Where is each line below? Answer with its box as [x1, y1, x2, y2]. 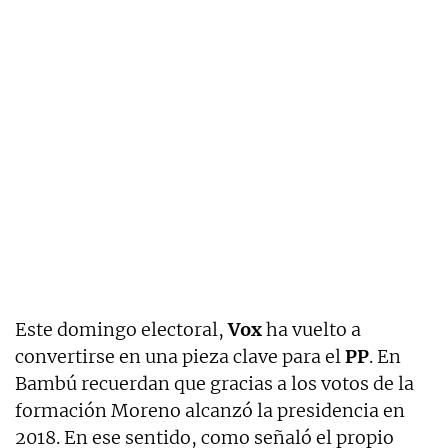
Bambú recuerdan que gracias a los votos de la [15, 372, 414, 396]
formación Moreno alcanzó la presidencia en [15, 399, 405, 423]
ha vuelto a [262, 318, 361, 342]
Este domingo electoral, [15, 318, 228, 342]
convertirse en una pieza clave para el [15, 345, 345, 369]
